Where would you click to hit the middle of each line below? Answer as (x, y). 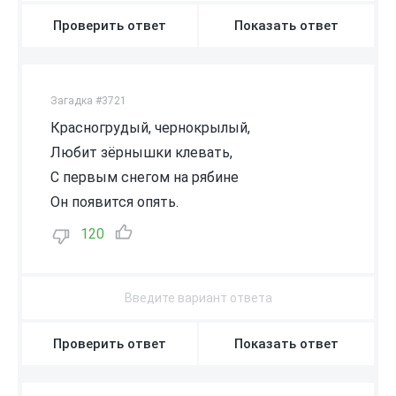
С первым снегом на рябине (145, 177)
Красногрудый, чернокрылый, (150, 127)
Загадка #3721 (88, 100)
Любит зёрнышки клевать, (141, 152)
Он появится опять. (114, 202)
